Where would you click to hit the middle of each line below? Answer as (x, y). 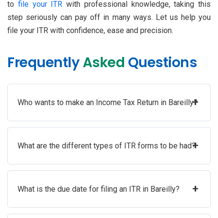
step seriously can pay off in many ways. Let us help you (109, 18)
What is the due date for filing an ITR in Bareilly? (99, 189)
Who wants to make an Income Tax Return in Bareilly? (108, 103)
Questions (161, 63)
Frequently (43, 63)
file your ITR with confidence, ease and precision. (90, 31)
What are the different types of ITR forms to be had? (107, 146)
